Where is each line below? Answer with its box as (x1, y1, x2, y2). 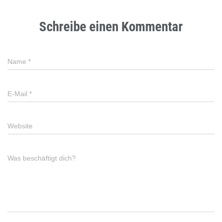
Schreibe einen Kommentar (39, 19, 183, 35)
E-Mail (7, 90, 29, 98)
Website (7, 122, 33, 130)
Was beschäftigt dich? (7, 154, 76, 163)
